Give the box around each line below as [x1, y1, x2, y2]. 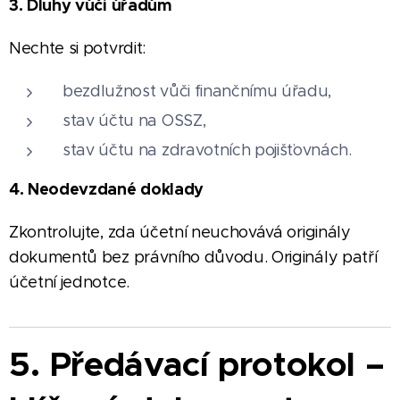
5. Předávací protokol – [9, 342, 385, 386]
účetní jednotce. [9, 271, 129, 292]
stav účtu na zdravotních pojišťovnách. [62, 139, 352, 160]
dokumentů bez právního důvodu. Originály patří [9, 246, 378, 267]
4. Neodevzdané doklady [9, 178, 204, 199]
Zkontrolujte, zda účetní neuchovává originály [9, 221, 351, 242]
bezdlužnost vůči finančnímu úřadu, [62, 80, 332, 101]
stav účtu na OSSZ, [62, 110, 206, 130]
